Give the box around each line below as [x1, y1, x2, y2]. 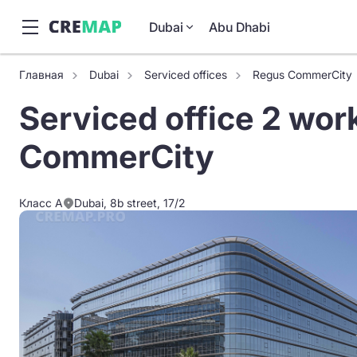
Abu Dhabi [209, 18, 270, 35]
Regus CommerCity [253, 68, 352, 81]
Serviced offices [144, 68, 227, 81]
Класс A [19, 196, 63, 210]
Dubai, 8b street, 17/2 [74, 196, 185, 210]
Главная [19, 68, 64, 81]
